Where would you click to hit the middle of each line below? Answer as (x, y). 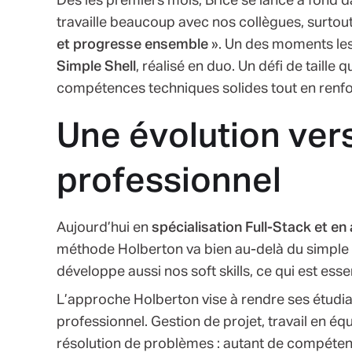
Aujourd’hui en (104, 227)
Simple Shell (96, 66)
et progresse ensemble (132, 44)
